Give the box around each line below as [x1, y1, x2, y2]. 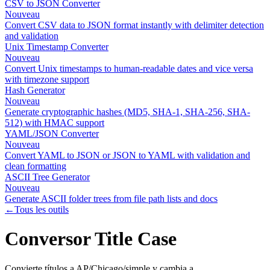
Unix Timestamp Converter [5, 42, 108, 52]
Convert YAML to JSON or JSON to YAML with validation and [5, 150, 250, 160]
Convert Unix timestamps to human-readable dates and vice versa [5, 63, 253, 74]
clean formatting [5, 161, 66, 171]
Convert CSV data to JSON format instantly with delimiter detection [5, 20, 264, 30]
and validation [5, 31, 58, 41]
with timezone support [5, 74, 89, 84]
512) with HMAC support [5, 118, 104, 128]
